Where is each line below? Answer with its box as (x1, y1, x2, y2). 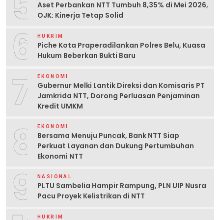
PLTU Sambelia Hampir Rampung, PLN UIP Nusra (37, 181, 206, 191)
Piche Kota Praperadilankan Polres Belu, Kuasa (37, 40, 205, 51)
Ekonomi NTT (37, 151, 83, 161)
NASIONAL (37, 174, 72, 180)
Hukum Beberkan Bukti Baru (37, 51, 136, 61)
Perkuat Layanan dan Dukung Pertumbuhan (37, 140, 194, 151)
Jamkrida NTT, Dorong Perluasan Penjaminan (37, 90, 200, 101)
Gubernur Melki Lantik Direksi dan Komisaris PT (37, 80, 205, 90)
